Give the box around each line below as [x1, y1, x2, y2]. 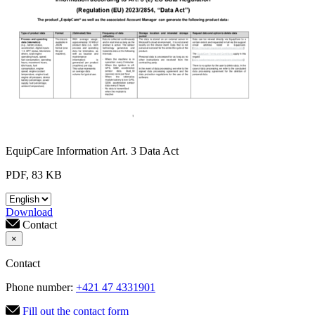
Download [6, 206, 53, 218]
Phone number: [6, 281, 76, 293]
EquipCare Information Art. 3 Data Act [6, 145, 179, 157]
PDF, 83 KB [6, 169, 62, 181]
